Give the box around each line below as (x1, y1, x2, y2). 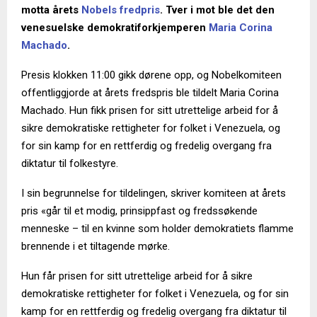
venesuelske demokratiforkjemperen (21, 21, 209, 35)
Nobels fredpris (81, 4, 160, 17)
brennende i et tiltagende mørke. (21, 240, 170, 253)
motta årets (21, 4, 81, 17)
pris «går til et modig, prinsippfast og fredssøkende (21, 204, 258, 218)
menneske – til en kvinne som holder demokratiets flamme (21, 222, 294, 236)
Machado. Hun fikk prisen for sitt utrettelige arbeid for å (21, 104, 278, 117)
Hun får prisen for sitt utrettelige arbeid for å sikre (21, 270, 253, 283)
